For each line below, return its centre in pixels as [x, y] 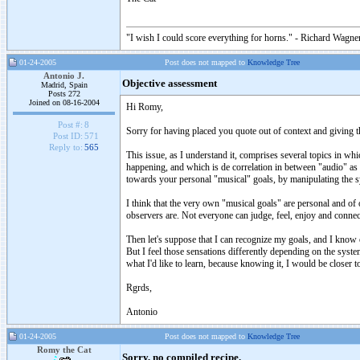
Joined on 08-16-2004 [64, 102]
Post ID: [67, 136]
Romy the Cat [64, 350]
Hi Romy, [145, 107]
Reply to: [65, 147]
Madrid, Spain [64, 85]
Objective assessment [170, 84]
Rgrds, [139, 288]
